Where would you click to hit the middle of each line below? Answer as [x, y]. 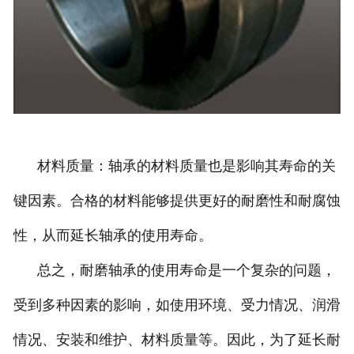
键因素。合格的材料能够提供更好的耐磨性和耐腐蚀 [177, 201]
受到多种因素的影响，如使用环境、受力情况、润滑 [177, 305]
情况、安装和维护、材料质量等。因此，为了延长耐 [177, 340]
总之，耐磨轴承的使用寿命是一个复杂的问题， [174, 271]
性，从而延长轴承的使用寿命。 [113, 236]
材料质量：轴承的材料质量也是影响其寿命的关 [174, 166]
